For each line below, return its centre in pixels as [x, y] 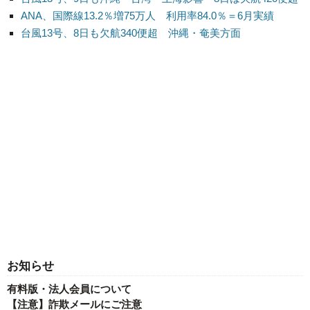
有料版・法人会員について [69, 289]
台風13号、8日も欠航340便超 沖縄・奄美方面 [131, 33]
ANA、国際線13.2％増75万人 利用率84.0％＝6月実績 [147, 16]
